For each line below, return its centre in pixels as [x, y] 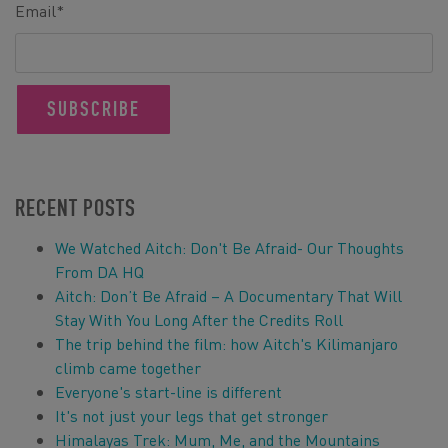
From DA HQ [99, 271]
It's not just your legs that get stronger [191, 415]
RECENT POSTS [75, 208]
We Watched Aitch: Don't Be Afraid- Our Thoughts [229, 247]
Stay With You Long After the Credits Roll [199, 319]
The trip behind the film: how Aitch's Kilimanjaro [226, 343]
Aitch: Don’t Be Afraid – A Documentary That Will [228, 295]
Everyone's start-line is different [168, 391]
